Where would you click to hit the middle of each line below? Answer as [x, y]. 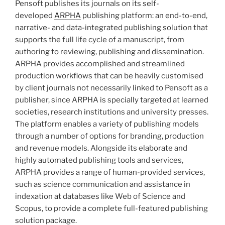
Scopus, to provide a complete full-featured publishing [111, 208]
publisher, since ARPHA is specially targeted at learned [112, 100]
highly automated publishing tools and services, [99, 160]
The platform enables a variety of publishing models [107, 124]
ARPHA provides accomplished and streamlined [100, 64]
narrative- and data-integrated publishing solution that [111, 27]
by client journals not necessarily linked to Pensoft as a [111, 88]
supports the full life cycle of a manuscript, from [100, 39]
